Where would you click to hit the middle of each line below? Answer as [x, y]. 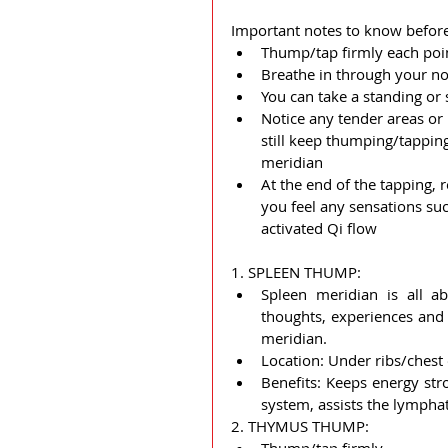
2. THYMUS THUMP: [300, 426]
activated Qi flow [319, 228]
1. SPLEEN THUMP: [300, 272]
